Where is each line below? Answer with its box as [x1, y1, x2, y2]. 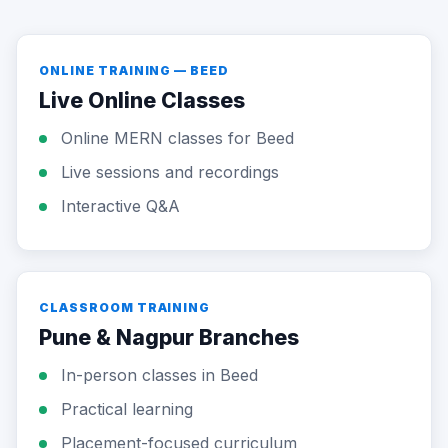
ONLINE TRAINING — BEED [39, 63, 230, 78]
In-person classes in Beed [61, 365, 258, 385]
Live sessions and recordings [61, 162, 279, 182]
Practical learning [61, 399, 193, 419]
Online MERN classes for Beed [61, 128, 294, 148]
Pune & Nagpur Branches [39, 325, 299, 350]
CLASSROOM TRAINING [39, 300, 211, 315]
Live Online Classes [39, 88, 245, 113]
